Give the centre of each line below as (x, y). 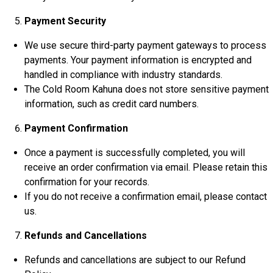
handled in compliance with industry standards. (123, 75)
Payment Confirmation (76, 128)
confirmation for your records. (87, 182)
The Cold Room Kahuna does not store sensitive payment (147, 89)
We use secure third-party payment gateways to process (145, 45)
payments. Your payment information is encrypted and (138, 60)
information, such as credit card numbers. (112, 104)
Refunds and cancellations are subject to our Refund (135, 260)
